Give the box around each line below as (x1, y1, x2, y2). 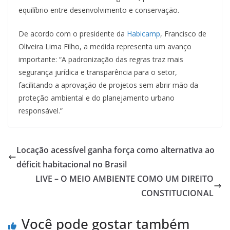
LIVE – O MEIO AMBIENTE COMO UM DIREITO (35, 172, 214, 184)
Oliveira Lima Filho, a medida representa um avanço (18, 41, 191, 51)
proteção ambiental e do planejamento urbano (18, 92, 175, 103)
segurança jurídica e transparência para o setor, (18, 67, 177, 77)
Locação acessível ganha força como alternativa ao (16, 144, 215, 156)
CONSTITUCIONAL (141, 187, 214, 199)
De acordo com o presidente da (18, 28, 127, 39)
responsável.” (18, 105, 63, 116)
